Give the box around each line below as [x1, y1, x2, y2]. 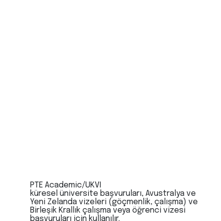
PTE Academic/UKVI [30, 181, 101, 189]
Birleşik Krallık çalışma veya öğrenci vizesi [30, 206, 185, 215]
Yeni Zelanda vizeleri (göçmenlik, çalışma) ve [30, 198, 198, 206]
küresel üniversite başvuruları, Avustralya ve [30, 189, 196, 198]
